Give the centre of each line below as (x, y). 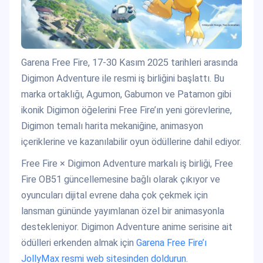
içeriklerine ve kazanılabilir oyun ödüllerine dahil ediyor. (131, 142)
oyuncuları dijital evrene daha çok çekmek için (114, 195)
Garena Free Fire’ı (171, 243)
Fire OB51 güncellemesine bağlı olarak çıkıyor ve (121, 180)
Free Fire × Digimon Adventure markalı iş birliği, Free (127, 164)
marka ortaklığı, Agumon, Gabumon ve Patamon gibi (126, 95)
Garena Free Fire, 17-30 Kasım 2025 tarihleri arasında (129, 63)
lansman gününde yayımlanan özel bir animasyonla (123, 211)
